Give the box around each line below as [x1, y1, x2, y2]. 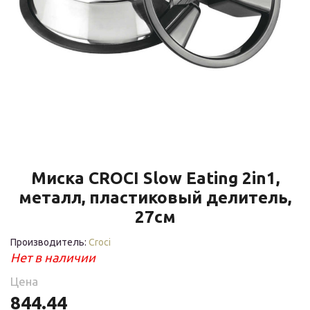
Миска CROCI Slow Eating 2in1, [30, 168, 280, 188]
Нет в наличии [10, 250, 95, 264]
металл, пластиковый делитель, [19, 188, 291, 207]
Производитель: [10, 236, 89, 248]
